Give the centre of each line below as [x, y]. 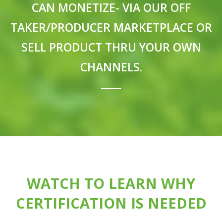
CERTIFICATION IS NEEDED [111, 203]
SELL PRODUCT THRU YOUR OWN [111, 47]
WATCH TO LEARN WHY [111, 183]
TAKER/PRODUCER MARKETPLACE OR [111, 28]
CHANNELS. [111, 67]
